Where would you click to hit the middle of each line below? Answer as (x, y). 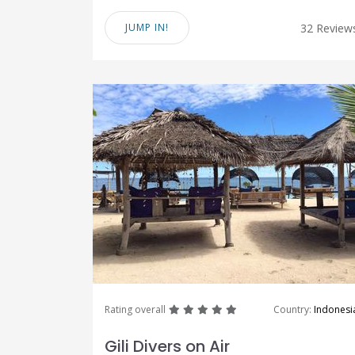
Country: (294, 309)
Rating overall (136, 309)
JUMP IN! (147, 27)
